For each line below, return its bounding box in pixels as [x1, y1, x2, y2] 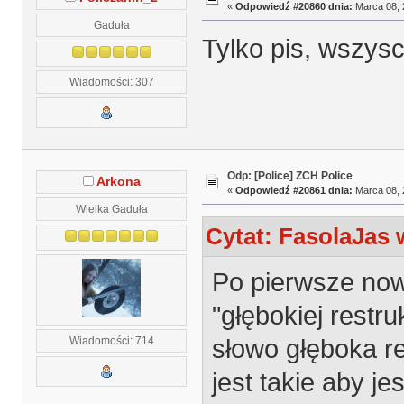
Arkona [96, 175, 141, 189]
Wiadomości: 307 [69, 76, 154, 88]
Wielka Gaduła [75, 203, 148, 216]
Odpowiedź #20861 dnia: [234, 184, 353, 196]
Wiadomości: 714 [69, 335, 154, 347]
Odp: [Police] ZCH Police [226, 169, 353, 182]
